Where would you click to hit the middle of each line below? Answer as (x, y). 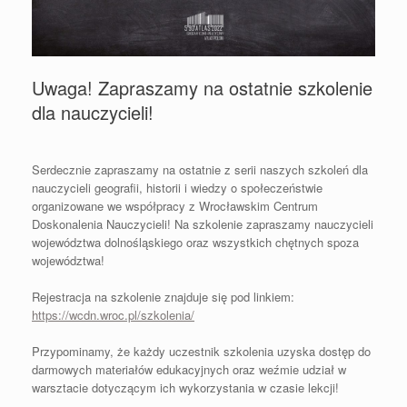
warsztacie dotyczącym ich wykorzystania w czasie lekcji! (185, 387)
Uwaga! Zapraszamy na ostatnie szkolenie (202, 87)
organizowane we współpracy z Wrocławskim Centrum (175, 205)
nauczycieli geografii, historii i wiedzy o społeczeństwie (177, 187)
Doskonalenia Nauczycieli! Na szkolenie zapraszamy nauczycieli (203, 223)
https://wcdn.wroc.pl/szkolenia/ (113, 314)
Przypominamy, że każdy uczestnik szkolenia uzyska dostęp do (201, 351)
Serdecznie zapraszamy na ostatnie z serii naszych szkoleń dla (200, 169)
